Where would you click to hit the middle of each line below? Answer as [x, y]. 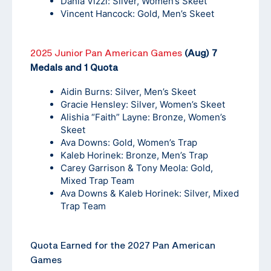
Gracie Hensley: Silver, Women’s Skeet [143, 105]
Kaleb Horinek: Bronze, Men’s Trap [134, 155]
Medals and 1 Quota [74, 67]
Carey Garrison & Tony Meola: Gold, [137, 168]
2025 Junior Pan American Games [106, 53]
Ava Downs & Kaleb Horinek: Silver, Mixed [150, 194]
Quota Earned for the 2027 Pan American [123, 245]
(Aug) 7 [200, 53]
